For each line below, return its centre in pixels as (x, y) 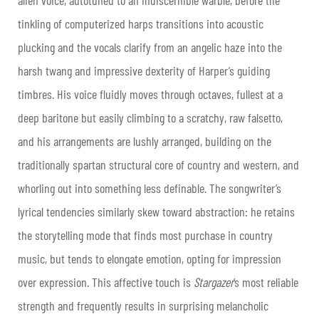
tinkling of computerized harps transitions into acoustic (141, 23)
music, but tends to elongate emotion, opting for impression (150, 258)
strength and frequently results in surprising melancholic (143, 305)
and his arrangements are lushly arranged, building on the (145, 141)
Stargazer (214, 282)
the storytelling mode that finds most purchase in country (145, 235)
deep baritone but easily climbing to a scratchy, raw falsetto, (150, 117)
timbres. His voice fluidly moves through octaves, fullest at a (150, 94)
